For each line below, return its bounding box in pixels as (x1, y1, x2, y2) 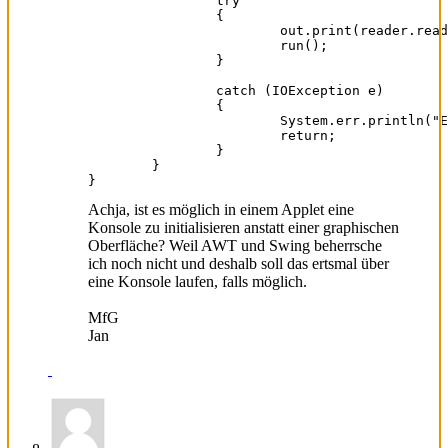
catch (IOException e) (88, 82, 216, 98)
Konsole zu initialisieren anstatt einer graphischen (88, 218, 399, 236)
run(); (88, 37, 280, 53)
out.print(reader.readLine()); (88, 22, 280, 38)
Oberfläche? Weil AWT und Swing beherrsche (88, 236, 382, 254)
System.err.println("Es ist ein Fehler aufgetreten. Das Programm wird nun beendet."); (88, 112, 280, 128)
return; (88, 127, 280, 143)
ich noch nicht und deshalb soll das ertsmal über (88, 254, 389, 272)
